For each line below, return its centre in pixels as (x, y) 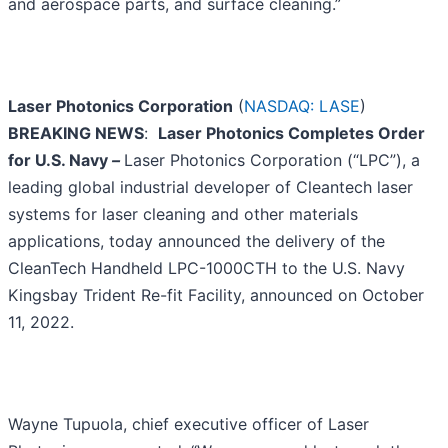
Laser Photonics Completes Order (291, 133)
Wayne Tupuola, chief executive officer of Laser (188, 424)
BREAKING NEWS (76, 133)
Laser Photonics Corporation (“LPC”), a (272, 160)
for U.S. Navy (60, 160)
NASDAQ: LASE (302, 106)
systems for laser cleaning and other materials (183, 214)
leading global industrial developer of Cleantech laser (210, 187)
